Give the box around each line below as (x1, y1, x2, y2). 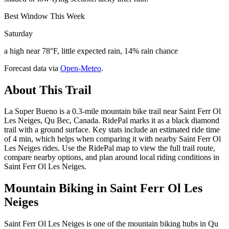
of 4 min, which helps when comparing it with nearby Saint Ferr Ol (4, 134, 221, 144)
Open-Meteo (60, 63, 101, 73)
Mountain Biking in (4, 181, 110, 195)
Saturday (4, 29, 33, 38)
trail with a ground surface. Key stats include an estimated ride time (4, 125, 220, 134)
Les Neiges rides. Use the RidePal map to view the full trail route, (4, 144, 215, 153)
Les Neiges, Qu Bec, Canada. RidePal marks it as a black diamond (4, 116, 219, 125)
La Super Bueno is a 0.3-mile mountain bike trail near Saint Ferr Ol (4, 107, 221, 116)
